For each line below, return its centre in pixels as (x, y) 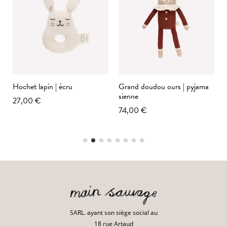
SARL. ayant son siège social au (113, 212)
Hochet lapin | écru (43, 87)
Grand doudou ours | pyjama (164, 87)
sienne (128, 97)
